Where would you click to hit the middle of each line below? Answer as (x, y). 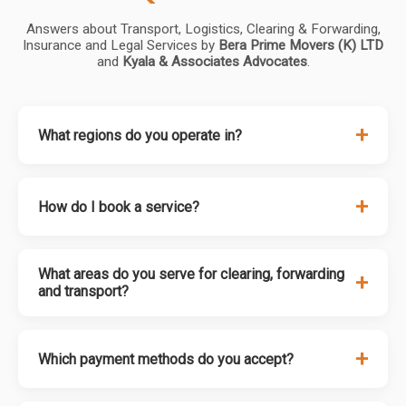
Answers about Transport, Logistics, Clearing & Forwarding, (203, 29)
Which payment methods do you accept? (166, 359)
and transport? (83, 291)
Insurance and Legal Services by (121, 45)
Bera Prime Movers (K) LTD (301, 45)
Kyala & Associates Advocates (214, 62)
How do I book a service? (119, 207)
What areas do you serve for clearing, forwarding (191, 274)
